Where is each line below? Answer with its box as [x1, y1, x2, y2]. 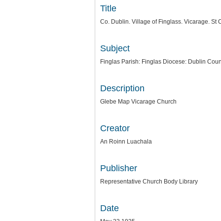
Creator [100, 123, 130, 133]
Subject [100, 43, 130, 53]
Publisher [100, 163, 137, 173]
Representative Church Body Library [100, 178, 198, 185]
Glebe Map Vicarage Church [100, 98, 177, 105]
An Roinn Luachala [100, 138, 152, 145]
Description [100, 83, 145, 93]
